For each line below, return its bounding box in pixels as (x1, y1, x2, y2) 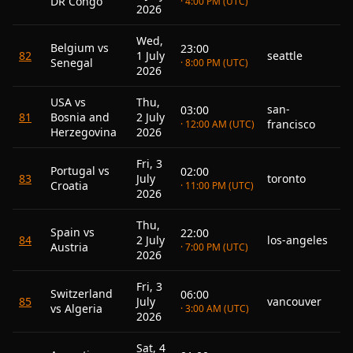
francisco (267, 117, 315, 132)
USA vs (50, 95, 86, 110)
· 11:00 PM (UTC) (180, 179, 254, 192)
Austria (50, 240, 88, 255)
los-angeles (267, 232, 328, 247)
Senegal (50, 55, 93, 70)
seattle (267, 48, 303, 63)
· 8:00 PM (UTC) (180, 56, 248, 69)
